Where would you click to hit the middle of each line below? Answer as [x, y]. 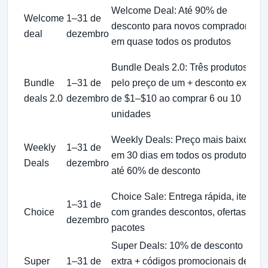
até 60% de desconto [156, 170]
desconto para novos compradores [185, 26]
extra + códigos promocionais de [180, 261]
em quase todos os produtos [171, 41]
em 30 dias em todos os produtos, [182, 155]
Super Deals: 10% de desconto [177, 245]
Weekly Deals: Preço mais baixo [180, 139]
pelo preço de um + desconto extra [184, 83]
